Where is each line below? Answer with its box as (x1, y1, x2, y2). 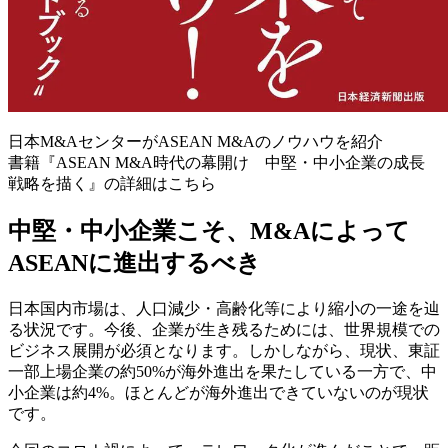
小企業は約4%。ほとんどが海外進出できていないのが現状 (8, 383, 429, 401)
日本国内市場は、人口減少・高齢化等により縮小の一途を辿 (8, 299, 440, 317)
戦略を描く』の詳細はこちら (8, 174, 216, 192)
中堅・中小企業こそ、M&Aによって (8, 217, 410, 244)
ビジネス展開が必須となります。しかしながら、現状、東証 (8, 341, 440, 359)
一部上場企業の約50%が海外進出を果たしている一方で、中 (8, 362, 437, 380)
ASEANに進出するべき (8, 249, 261, 276)
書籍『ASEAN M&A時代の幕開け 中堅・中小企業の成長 (8, 153, 425, 171)
